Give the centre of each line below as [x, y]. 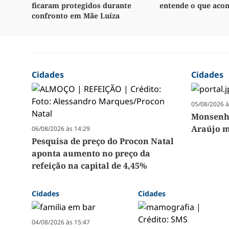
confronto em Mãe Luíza [76, 16]
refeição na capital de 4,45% [89, 166]
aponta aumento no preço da [91, 154]
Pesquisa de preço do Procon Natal [103, 141]
